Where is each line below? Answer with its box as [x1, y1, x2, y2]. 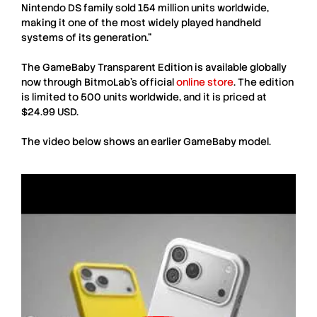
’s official [130, 75, 176, 88]
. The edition [234, 75, 294, 88]
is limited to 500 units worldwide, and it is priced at [21, 90, 267, 103]
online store [176, 75, 234, 88]
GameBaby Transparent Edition [42, 60, 192, 74]
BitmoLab [84, 75, 130, 88]
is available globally [192, 60, 287, 74]
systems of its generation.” [21, 30, 151, 44]
